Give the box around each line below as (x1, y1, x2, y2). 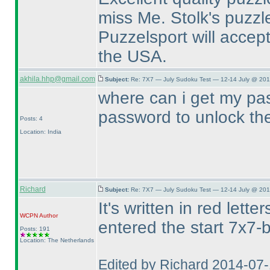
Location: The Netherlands (19, 237, 94, 243)
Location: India (19, 128, 61, 135)
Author (37, 212, 58, 219)
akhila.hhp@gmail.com (19, 75, 95, 83)
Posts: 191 (19, 225, 50, 232)
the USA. (98, 47, 167, 66)
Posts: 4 (19, 115, 43, 122)
